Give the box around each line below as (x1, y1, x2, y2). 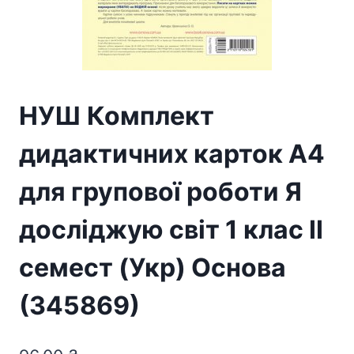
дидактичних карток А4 (19, 138, 325, 170)
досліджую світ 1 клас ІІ (19, 214, 323, 246)
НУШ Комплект (19, 100, 214, 132)
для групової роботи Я (19, 176, 302, 208)
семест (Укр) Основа (19, 252, 286, 284)
